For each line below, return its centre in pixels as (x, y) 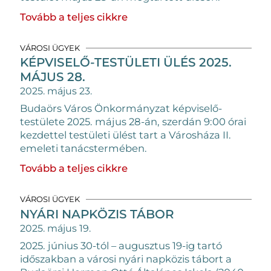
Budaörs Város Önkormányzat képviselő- (121, 108)
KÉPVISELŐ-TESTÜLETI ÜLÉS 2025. (126, 62)
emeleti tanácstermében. (83, 148)
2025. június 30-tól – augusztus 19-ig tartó (121, 245)
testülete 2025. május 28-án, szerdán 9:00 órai (133, 122)
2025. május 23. (56, 91)
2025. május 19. (55, 228)
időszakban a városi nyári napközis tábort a (126, 259)
